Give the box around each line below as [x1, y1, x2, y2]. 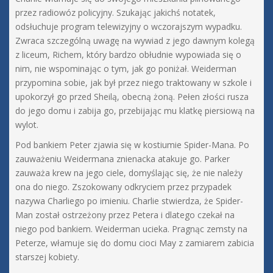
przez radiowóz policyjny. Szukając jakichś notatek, [15, 7, 216, 19]
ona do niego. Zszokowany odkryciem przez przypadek [15, 181, 232, 193]
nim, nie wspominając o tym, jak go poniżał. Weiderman [15, 63, 236, 75]
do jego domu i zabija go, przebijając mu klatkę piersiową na [15, 105, 255, 117]
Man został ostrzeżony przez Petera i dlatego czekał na [15, 209, 235, 221]
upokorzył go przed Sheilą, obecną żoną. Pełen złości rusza [15, 91, 249, 103]
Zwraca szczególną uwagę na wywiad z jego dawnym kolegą [15, 35, 255, 47]
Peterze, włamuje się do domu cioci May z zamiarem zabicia [15, 237, 254, 249]
